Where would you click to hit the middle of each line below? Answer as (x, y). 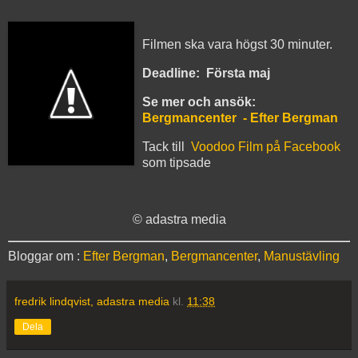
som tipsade (177, 162)
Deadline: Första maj (206, 73)
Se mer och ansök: (199, 101)
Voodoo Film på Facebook (266, 146)
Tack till (167, 146)
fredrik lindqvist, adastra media (93, 301)
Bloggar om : (46, 256)
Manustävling (302, 256)
